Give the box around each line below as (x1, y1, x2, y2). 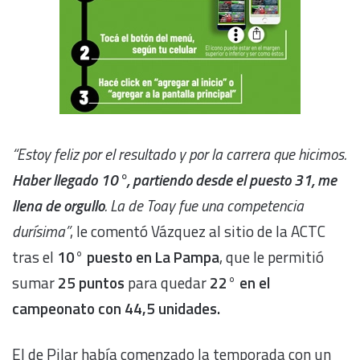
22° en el (210, 270, 270, 294)
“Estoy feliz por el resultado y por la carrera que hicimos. (12, 141, 346, 166)
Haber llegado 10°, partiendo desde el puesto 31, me (12, 167, 337, 191)
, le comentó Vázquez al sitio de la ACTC (70, 219, 325, 243)
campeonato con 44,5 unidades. (12, 296, 220, 320)
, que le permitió (219, 244, 324, 268)
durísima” (12, 219, 70, 243)
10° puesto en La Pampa (57, 244, 219, 268)
